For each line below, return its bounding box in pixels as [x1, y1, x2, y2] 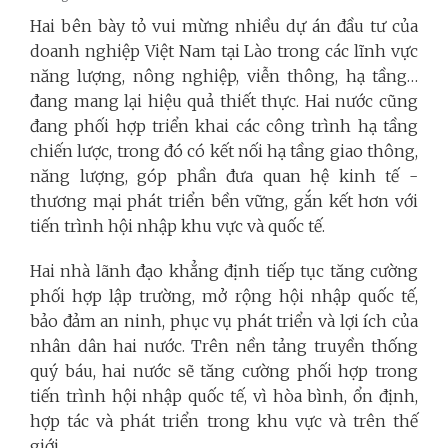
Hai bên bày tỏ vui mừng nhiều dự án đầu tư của [30, 16, 418, 37]
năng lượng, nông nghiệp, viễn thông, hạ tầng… [30, 66, 418, 87]
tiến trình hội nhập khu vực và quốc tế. [30, 216, 325, 237]
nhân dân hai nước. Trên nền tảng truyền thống [30, 336, 418, 357]
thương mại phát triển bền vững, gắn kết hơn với [30, 191, 418, 212]
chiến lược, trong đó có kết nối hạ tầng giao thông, [30, 141, 418, 162]
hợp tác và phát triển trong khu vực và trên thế [30, 411, 418, 432]
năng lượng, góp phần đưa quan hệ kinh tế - [30, 166, 418, 187]
